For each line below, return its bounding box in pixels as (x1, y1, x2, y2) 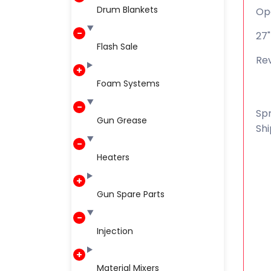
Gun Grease (97, 114, 147, 126)
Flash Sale (97, 41, 138, 53)
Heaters (97, 151, 129, 163)
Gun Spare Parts (97, 188, 165, 200)
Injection (97, 225, 133, 237)
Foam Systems (97, 77, 160, 90)
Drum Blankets (97, 4, 158, 16)
